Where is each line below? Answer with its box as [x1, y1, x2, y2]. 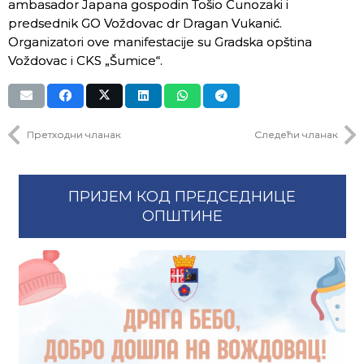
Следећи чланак [253, 128, 338, 141]
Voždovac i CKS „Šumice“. [8, 53, 162, 68]
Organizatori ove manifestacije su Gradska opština [8, 34, 312, 50]
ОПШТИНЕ [141, 206, 223, 225]
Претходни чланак [26, 128, 121, 141]
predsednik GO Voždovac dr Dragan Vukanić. [8, 15, 282, 31]
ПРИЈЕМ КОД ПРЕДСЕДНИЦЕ [68, 187, 296, 206]
